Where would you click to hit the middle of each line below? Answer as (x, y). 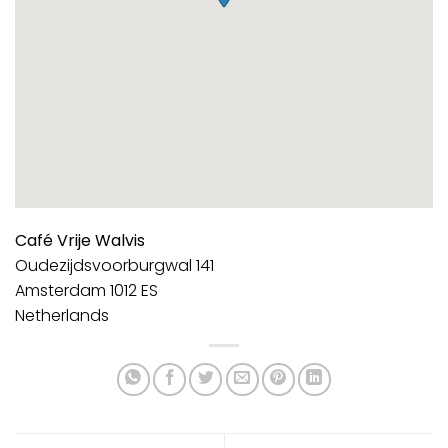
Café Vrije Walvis (80, 240)
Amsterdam (62, 290)
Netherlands (62, 315)
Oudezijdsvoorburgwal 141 (114, 265)
